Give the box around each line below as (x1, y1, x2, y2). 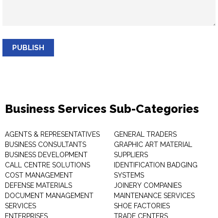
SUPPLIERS (114, 151, 148, 159)
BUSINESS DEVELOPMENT (5, 151, 88, 159)
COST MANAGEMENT (5, 171, 73, 179)
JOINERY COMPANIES (114, 182, 182, 189)
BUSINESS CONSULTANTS (5, 141, 86, 148)
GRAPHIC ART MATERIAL (114, 141, 192, 148)
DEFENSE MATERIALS (5, 182, 72, 189)
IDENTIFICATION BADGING (114, 161, 198, 169)
